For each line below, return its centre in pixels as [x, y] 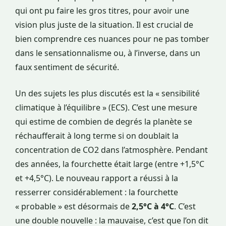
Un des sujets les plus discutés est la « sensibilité [107, 94]
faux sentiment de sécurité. [67, 67]
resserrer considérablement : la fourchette [97, 192]
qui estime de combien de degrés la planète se [104, 122]
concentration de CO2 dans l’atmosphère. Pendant [111, 150]
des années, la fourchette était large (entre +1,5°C [110, 164]
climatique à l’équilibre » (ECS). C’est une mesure [106, 108]
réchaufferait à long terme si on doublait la [97, 136]
